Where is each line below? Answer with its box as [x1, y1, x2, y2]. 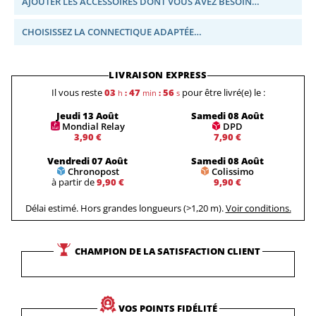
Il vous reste [51, 85, 102, 99]
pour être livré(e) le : [181, 85, 265, 99]
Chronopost [67, 165, 119, 178]
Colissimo [212, 165, 254, 178]
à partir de [51, 176, 97, 189]
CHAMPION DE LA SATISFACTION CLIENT [75, 245, 260, 258]
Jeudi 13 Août [56, 109, 119, 122]
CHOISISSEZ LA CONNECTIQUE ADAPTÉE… [22, 25, 202, 38]
